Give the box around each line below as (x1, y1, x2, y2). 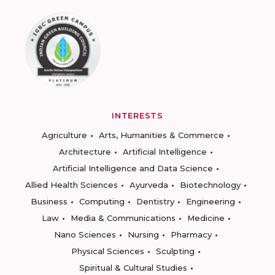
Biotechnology (180, 180, 241, 190)
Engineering (186, 196, 235, 206)
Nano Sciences (54, 230, 116, 239)
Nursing (128, 230, 159, 239)
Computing (79, 196, 125, 206)
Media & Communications (70, 213, 176, 223)
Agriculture (42, 130, 87, 140)
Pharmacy (171, 230, 212, 239)
